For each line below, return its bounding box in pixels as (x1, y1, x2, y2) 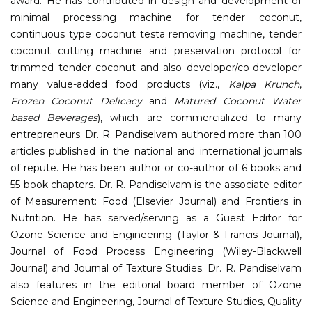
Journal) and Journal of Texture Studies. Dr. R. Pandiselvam (10, 261, 302, 274)
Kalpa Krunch (228, 77, 299, 91)
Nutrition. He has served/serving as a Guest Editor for (10, 211, 302, 224)
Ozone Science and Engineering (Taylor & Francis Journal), (10, 228, 302, 241)
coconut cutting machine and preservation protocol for (10, 44, 302, 57)
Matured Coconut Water (167, 94, 302, 107)
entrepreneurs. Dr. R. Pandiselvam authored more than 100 (10, 127, 302, 141)
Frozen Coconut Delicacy (10, 94, 149, 107)
